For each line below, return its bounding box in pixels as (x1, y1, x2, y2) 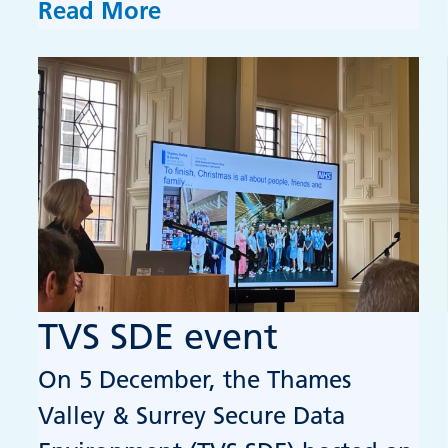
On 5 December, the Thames (38, 364, 352, 394)
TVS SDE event (38, 315, 279, 358)
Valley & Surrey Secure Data (38, 400, 346, 430)
